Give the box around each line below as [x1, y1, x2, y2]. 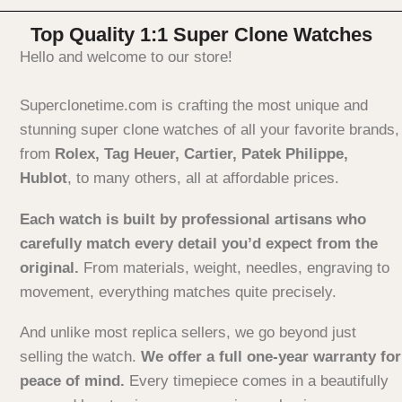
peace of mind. [20, 372, 129, 390]
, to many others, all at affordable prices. [67, 170, 339, 188]
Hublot [20, 170, 67, 188]
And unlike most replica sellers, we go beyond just [20, 324, 356, 342]
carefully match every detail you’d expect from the [20, 234, 378, 252]
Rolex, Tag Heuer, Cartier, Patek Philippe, [55, 145, 348, 163]
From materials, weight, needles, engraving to [83, 258, 389, 276]
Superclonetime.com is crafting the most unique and [20, 97, 368, 115]
